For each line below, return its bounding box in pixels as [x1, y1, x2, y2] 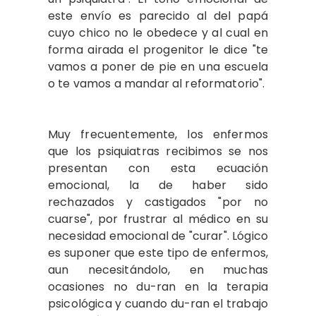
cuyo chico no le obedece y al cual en [48, 24, 268, 41]
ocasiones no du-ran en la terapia [48, 278, 268, 295]
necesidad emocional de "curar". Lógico [48, 227, 268, 244]
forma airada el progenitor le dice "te [48, 41, 268, 58]
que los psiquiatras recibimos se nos [48, 142, 268, 159]
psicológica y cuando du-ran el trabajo [48, 295, 268, 312]
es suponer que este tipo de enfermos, [48, 244, 268, 261]
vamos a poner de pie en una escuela [48, 58, 268, 75]
